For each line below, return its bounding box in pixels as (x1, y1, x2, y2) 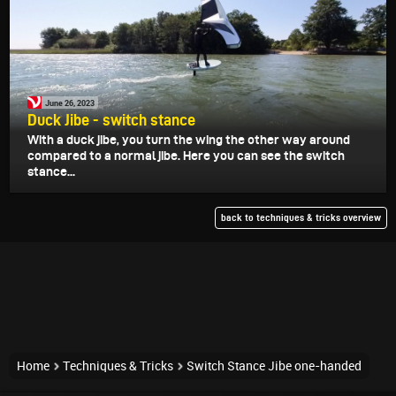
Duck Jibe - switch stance (27, 111, 195, 129)
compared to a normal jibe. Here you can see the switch (27, 148, 345, 164)
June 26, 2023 (45, 96, 95, 109)
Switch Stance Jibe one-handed (187, 359, 362, 374)
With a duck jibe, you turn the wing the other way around (27, 133, 350, 148)
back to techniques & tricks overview (221, 212, 381, 224)
